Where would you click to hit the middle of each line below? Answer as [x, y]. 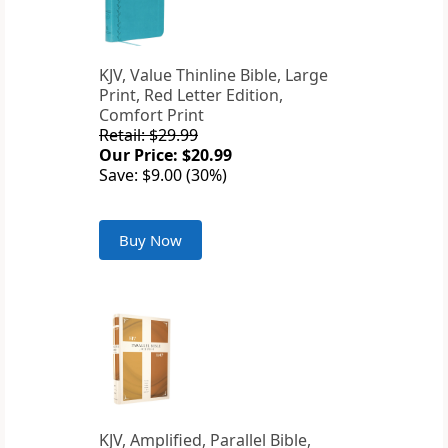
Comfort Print [151, 115]
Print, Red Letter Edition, [191, 95]
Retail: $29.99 [148, 135]
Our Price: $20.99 [165, 155]
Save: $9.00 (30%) [163, 175]
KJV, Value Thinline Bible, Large [213, 75]
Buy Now [150, 240]
